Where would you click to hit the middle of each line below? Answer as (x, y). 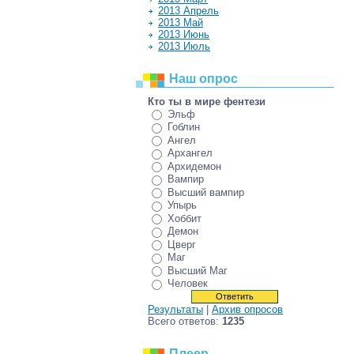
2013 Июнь (184, 34)
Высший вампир (206, 192)
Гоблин (184, 127)
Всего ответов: (185, 321)
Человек (188, 284)
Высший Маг (198, 270)
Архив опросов (247, 309)
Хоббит (185, 218)
